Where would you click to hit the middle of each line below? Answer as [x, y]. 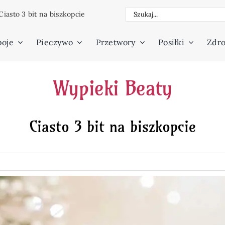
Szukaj [139, 13]
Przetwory [116, 42]
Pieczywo [55, 42]
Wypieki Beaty [113, 88]
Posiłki [171, 42]
